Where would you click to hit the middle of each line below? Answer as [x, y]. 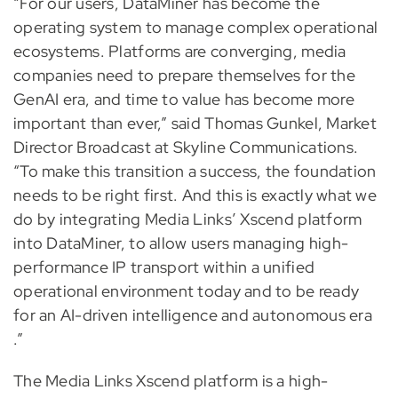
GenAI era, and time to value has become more [183, 99]
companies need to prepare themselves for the [184, 76]
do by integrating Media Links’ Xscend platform [187, 219]
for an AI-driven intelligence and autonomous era [192, 315]
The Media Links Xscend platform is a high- [171, 381]
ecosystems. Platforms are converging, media [179, 52]
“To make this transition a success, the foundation [195, 171]
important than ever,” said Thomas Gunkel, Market [195, 123]
